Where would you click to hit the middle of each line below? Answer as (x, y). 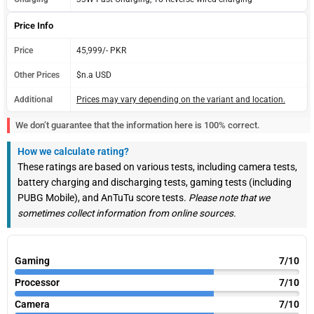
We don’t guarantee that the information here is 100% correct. (138, 125)
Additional (33, 99)
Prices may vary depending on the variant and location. (181, 99)
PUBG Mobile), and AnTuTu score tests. (103, 197)
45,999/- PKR (101, 50)
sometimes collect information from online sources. (127, 213)
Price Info (34, 25)
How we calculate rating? (73, 151)
